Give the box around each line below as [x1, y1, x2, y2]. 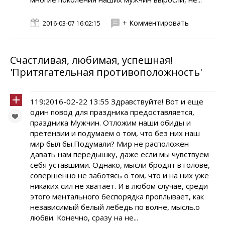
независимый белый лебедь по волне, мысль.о [30, 202, 200, 212]
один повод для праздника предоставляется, [30, 107, 194, 117]
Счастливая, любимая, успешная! [10, 53, 173, 67]
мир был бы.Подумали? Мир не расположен [30, 139, 189, 149]
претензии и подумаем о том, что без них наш [30, 128, 200, 138]
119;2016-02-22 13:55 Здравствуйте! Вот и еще [30, 96, 203, 106]
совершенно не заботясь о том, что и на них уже [30, 170, 209, 180]
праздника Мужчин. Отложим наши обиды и [30, 118, 191, 128]
